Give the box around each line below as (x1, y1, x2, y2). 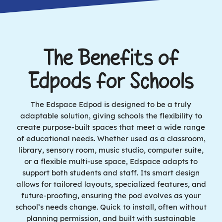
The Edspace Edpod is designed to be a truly (31, 100, 191, 110)
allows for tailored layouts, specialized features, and (16, 179, 206, 189)
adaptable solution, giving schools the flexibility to (20, 111, 202, 121)
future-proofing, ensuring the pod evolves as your (21, 191, 201, 201)
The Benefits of (43, 47, 179, 70)
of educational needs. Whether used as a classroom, (16, 134, 206, 144)
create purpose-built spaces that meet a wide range (17, 122, 205, 132)
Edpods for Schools (28, 70, 194, 94)
